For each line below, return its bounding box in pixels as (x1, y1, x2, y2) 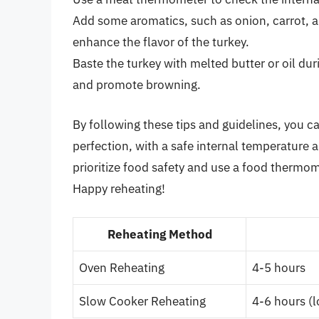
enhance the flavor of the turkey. (73, 34, 249, 51)
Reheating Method (107, 226, 212, 243)
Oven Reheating (79, 260, 164, 276)
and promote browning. (73, 77, 201, 93)
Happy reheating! (73, 180, 165, 197)
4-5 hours (252, 260, 305, 276)
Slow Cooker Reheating (79, 293, 206, 310)
